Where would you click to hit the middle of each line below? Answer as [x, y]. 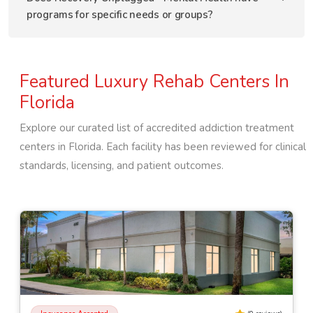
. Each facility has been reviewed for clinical [204, 147]
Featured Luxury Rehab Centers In [154, 81]
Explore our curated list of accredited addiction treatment [157, 128]
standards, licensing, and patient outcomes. [122, 166]
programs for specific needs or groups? [120, 15]
